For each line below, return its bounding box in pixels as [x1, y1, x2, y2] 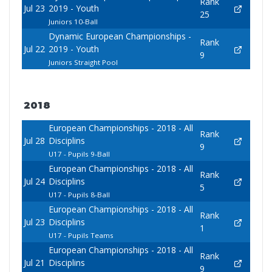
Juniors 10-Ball [48, 17, 98, 27]
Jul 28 [23, 135, 45, 147]
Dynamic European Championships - [48, 30, 191, 42]
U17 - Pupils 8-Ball [48, 190, 110, 200]
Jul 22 [23, 43, 45, 55]
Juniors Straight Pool [48, 58, 118, 67]
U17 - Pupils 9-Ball [48, 149, 110, 159]
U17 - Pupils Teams [48, 231, 114, 240]
